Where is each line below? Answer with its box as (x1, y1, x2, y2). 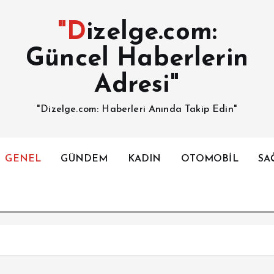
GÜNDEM (61, 154, 108, 164)
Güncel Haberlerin (26, 46, 248, 72)
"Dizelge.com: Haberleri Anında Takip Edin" (37, 105, 237, 114)
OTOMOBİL (180, 154, 239, 164)
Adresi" (94, 73, 180, 98)
